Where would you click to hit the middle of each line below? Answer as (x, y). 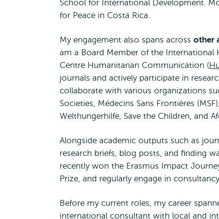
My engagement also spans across (127, 40)
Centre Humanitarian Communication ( (134, 65)
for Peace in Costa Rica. (105, 15)
